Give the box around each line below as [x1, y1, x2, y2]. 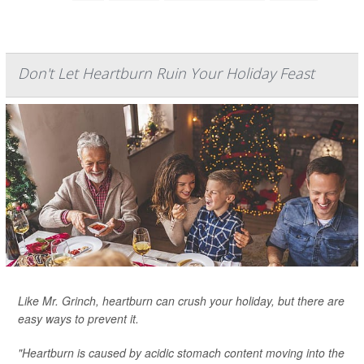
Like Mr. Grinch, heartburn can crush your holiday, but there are [18, 292, 344, 310]
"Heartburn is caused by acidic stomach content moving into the [18, 344, 344, 362]
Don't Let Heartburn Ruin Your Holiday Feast [18, 63, 314, 84]
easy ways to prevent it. [18, 310, 139, 327]
